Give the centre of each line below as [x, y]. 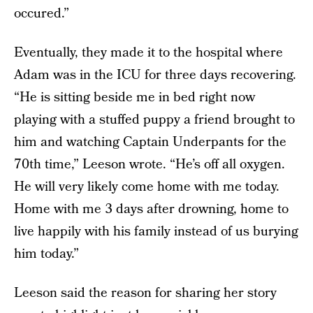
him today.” [46, 254]
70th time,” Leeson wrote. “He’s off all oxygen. [150, 165]
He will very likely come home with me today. [147, 187]
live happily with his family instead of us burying [156, 232]
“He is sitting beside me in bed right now [134, 97]
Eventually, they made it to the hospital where [148, 53]
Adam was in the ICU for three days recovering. [155, 75]
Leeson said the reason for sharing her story [145, 293]
